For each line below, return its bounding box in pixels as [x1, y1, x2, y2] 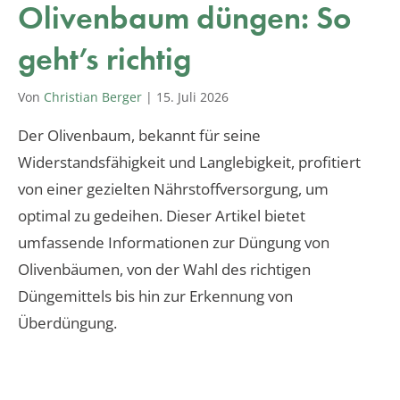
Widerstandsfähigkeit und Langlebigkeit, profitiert [18, 151, 361, 172]
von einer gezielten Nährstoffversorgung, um [18, 178, 329, 199]
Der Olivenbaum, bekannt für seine [18, 124, 261, 146]
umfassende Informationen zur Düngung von [18, 231, 329, 253]
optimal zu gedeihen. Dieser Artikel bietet [18, 204, 305, 226]
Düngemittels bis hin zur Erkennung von [18, 285, 293, 306]
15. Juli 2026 [156, 87, 229, 105]
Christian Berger [44, 87, 142, 105]
